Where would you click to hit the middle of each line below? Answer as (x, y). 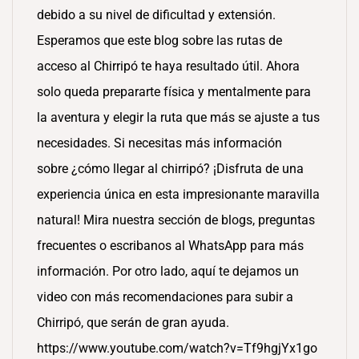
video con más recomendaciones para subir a (165, 297)
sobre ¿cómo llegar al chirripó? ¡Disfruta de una (170, 169)
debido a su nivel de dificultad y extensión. (156, 15)
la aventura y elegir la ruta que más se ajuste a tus (178, 117)
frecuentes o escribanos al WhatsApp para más (170, 246)
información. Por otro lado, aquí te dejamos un (168, 271)
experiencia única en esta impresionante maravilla (178, 194)
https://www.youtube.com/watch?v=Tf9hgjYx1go (177, 348)
